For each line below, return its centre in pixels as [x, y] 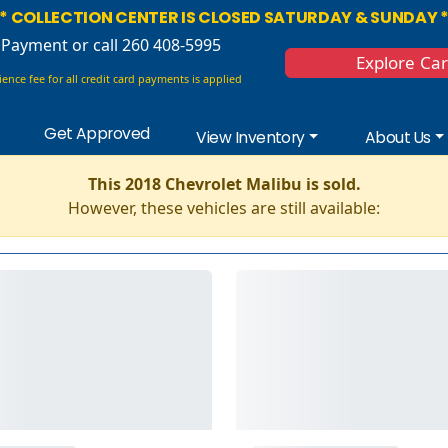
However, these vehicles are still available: [224, 207]
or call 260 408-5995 [145, 45]
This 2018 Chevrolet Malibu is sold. [224, 183]
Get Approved [97, 133]
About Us [397, 137]
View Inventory [250, 137]
